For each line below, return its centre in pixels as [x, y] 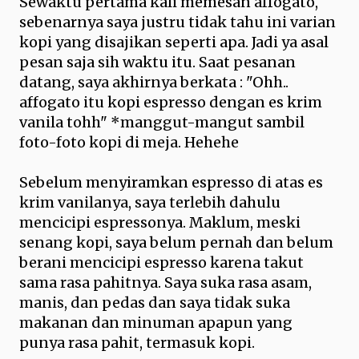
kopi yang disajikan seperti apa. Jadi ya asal [174, 42]
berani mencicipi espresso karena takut [161, 262]
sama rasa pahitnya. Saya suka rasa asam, [165, 282]
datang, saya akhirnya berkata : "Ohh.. [154, 82]
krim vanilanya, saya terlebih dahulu [150, 202]
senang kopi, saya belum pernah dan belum [176, 242]
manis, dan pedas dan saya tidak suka [155, 303]
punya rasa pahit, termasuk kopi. [137, 343]
